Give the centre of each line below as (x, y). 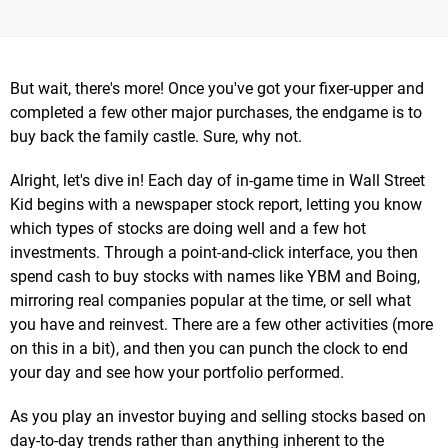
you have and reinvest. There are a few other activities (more (221, 325)
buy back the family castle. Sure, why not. (156, 137)
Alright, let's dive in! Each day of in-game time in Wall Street (217, 181)
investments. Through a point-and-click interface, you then (214, 253)
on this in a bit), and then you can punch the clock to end (209, 349)
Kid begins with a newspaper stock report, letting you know (216, 205)
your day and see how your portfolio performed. (177, 373)
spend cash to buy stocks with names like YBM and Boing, (215, 277)
